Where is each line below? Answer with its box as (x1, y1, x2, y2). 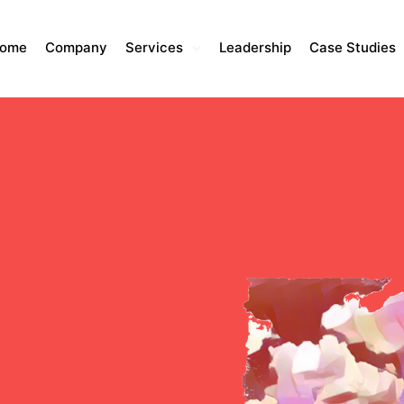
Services (124, 38, 183, 56)
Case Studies (308, 38, 396, 56)
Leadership (218, 38, 291, 56)
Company (44, 38, 107, 56)
